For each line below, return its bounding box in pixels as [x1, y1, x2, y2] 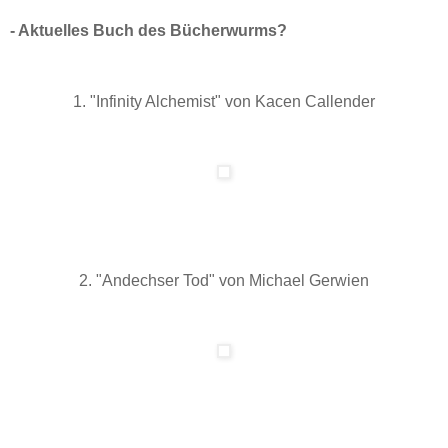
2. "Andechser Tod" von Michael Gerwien [79, 272, 369, 290]
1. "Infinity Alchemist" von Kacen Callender [73, 93, 375, 111]
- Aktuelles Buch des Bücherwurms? [10, 21, 287, 39]
